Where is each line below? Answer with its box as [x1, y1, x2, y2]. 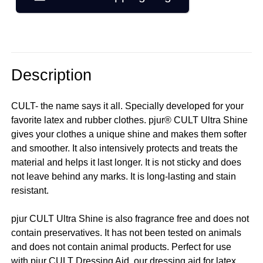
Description [11, 66, 92, 85]
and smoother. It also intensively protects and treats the [11, 143, 238, 153]
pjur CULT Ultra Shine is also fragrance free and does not [11, 213, 249, 224]
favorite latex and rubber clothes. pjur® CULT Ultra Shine [11, 114, 248, 125]
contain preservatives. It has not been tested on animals [11, 227, 242, 238]
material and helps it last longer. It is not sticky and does [11, 157, 242, 167]
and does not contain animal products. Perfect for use [11, 241, 232, 252]
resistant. [11, 185, 49, 195]
